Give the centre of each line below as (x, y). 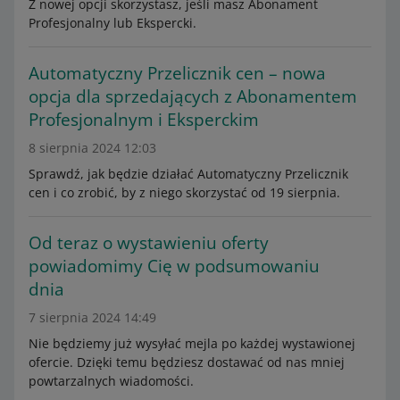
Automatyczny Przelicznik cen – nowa (177, 73)
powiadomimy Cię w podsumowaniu (174, 266)
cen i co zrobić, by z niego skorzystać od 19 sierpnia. (184, 192)
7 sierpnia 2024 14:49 (92, 317)
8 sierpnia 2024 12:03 (92, 148)
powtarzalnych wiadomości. (111, 381)
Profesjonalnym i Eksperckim (144, 120)
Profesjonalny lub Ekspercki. (112, 23)
